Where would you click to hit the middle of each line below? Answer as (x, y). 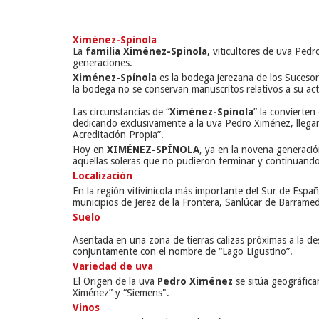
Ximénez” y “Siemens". (121, 293)
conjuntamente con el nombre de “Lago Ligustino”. (183, 251)
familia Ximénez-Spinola (146, 51)
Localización (103, 176)
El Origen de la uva (115, 281)
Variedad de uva (113, 266)
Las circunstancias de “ (121, 112)
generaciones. (103, 63)
